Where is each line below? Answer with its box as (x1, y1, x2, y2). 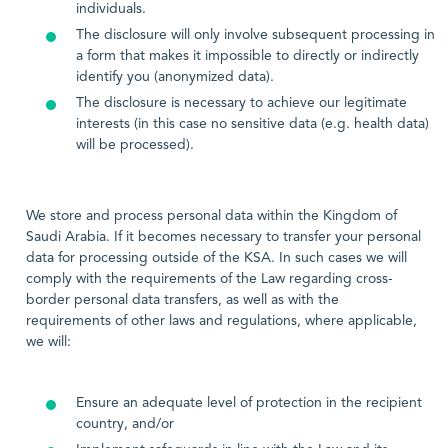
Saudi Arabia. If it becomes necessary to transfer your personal (26, 230, 421, 244)
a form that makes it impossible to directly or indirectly (76, 49, 419, 63)
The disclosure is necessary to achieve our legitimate (76, 96, 407, 110)
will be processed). (76, 138, 194, 152)
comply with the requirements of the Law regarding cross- (26, 272, 393, 286)
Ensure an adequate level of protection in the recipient (76, 396, 422, 410)
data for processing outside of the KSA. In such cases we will (26, 251, 407, 265)
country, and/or (76, 417, 174, 431)
